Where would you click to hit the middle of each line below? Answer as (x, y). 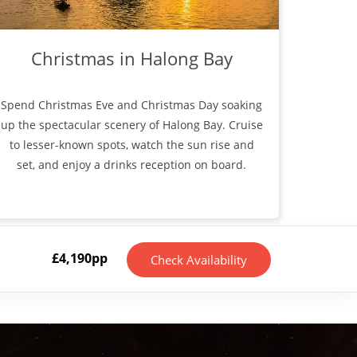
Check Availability (199, 260)
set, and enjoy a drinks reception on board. (132, 165)
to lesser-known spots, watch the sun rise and (131, 145)
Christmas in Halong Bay (131, 59)
